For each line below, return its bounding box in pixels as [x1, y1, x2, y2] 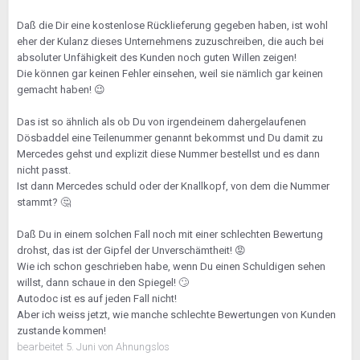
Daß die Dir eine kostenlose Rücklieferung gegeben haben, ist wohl [17, 19, 328, 31]
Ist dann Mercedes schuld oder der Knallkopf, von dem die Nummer [17, 180, 329, 192]
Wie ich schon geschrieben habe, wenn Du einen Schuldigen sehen [17, 260, 325, 272]
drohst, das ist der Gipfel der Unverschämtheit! [17, 244, 235, 256]
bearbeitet [17, 341, 66, 353]
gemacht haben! [17, 84, 94, 96]
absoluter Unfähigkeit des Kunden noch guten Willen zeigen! [17, 51, 297, 63]
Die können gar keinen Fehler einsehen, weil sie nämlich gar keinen [17, 67, 323, 80]
